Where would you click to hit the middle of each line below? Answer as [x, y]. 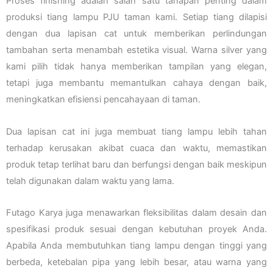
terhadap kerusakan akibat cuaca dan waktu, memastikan [136, 148]
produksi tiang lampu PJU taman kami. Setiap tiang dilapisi [136, 17]
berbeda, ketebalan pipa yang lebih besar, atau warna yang [136, 262]
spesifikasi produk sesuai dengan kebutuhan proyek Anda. [136, 229]
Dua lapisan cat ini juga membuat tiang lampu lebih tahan [136, 131]
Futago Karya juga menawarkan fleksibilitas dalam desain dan [136, 213]
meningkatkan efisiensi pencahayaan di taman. [103, 99]
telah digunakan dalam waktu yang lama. [90, 181]
